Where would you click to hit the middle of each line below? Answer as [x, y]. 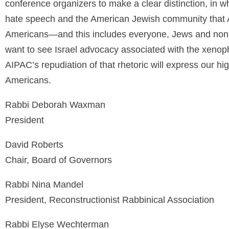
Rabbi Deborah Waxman [55, 105]
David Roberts [34, 145]
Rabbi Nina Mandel [44, 185]
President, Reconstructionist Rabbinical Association [110, 200]
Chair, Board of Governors [59, 160]
